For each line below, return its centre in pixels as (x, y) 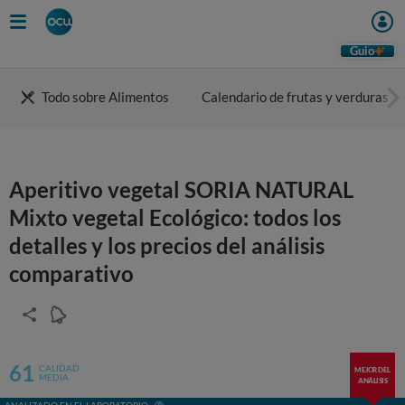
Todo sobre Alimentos (105, 97)
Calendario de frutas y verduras (295, 97)
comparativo (71, 273)
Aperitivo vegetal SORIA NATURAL (181, 189)
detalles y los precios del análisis (167, 245)
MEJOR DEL (372, 370)
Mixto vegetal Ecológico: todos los (175, 217)
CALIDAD (59, 368)
